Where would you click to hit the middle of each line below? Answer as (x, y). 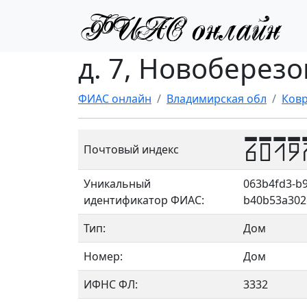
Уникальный (117, 184)
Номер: (103, 256)
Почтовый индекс (131, 149)
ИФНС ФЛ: (111, 284)
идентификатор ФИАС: (144, 200)
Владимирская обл (217, 99)
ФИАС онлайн (115, 99)
